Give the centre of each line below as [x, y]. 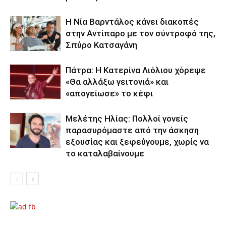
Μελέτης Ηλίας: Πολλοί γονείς [127, 119]
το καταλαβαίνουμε [105, 153]
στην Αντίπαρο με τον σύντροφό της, [140, 33]
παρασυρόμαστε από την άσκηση [132, 130]
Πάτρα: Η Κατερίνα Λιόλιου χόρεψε [136, 70]
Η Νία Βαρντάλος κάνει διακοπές [132, 22]
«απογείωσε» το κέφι [109, 93]
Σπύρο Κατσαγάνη [101, 45]
